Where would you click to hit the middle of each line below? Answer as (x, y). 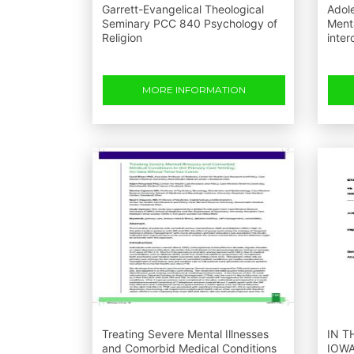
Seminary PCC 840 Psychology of (190, 23)
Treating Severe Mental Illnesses (185, 334)
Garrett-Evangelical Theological (183, 9)
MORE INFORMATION (194, 90)
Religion (122, 38)
